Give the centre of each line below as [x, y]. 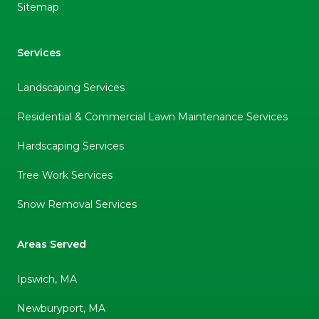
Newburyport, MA [61, 308]
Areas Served [52, 244]
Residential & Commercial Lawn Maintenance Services [152, 116]
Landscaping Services [71, 87]
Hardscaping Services [70, 146]
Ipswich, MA [47, 279]
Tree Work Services [65, 175]
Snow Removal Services [77, 204]
